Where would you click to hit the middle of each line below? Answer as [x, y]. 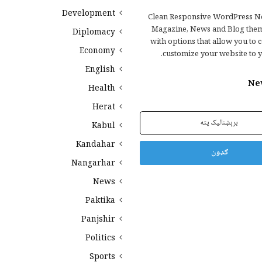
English [100, 70]
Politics [100, 239]
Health [102, 89]
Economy [97, 51]
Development [89, 14]
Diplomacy [94, 33]
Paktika [100, 201]
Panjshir [98, 220]
